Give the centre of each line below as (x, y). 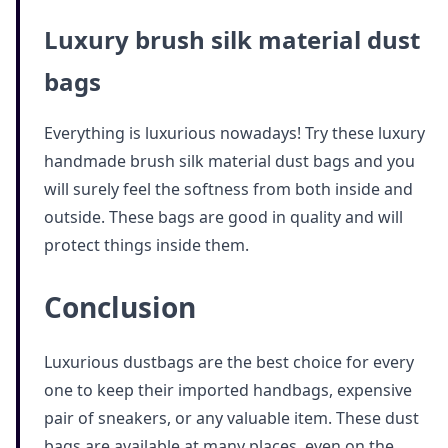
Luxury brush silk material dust (232, 39)
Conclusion (120, 306)
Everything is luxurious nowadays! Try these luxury (234, 132)
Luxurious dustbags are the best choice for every (229, 361)
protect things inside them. (146, 244)
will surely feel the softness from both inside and (228, 188)
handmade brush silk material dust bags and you (229, 160)
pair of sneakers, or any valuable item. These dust (231, 417)
